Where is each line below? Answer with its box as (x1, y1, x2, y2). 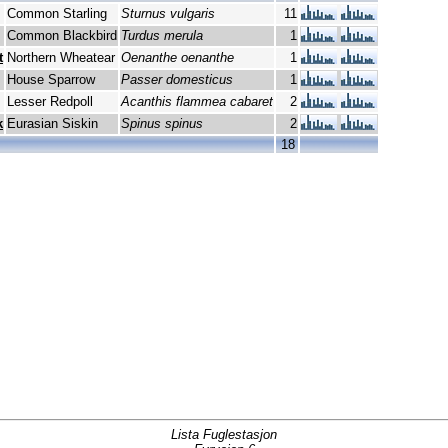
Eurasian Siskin (7, 116, 98, 132)
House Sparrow (7, 72, 95, 88)
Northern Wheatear (7, 50, 115, 66)
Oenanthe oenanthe (121, 50, 234, 66)
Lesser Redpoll (7, 94, 93, 110)
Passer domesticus (121, 72, 233, 88)
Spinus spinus (121, 116, 203, 132)
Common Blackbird (7, 28, 117, 44)
